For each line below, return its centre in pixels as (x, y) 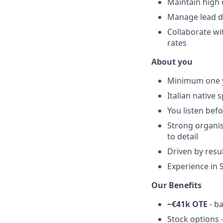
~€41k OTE (187, 204)
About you (172, 62)
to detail (183, 136)
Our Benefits (176, 185)
